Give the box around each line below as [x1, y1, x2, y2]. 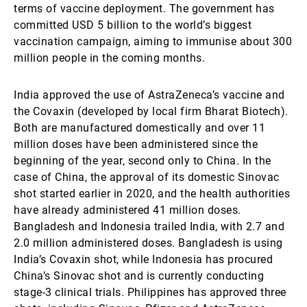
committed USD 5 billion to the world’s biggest [14, 19, 251, 32]
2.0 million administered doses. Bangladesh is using [14, 236, 283, 249]
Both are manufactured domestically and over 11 [14, 121, 265, 134]
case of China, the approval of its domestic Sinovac [14, 171, 280, 184]
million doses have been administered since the [14, 138, 258, 151]
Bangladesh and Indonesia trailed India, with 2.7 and [14, 220, 284, 233]
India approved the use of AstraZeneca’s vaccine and [14, 88, 285, 101]
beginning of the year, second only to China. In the [14, 154, 271, 167]
